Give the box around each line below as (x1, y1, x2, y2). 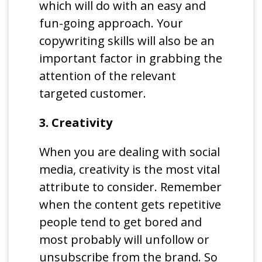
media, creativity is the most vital (39, 161, 220, 177)
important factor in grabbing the (39, 50, 223, 66)
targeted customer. (39, 85, 147, 101)
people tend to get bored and (39, 213, 202, 230)
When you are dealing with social (39, 143, 220, 160)
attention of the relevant (39, 67, 177, 84)
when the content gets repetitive (39, 196, 222, 212)
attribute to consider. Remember (39, 178, 222, 195)
